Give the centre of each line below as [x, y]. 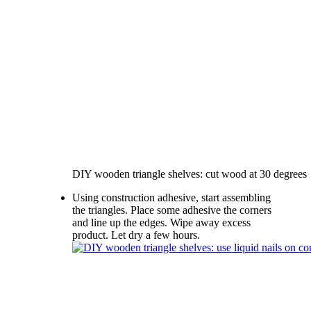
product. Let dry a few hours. [136, 235]
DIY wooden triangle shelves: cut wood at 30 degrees [190, 174]
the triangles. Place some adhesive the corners [172, 210]
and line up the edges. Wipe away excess [161, 222]
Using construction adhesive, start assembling [171, 197]
